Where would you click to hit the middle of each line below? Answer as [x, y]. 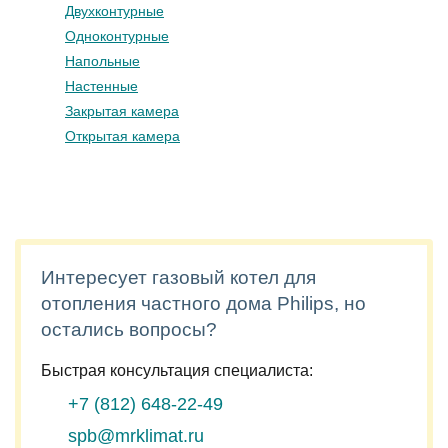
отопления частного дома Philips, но [203, 303]
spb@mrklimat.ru [136, 436]
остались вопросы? [129, 329]
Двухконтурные [114, 11]
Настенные [101, 86]
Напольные [102, 61]
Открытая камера [122, 136]
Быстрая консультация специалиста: [177, 370]
